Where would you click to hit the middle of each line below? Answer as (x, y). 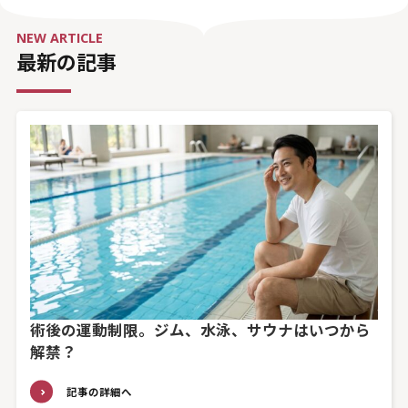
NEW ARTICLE (59, 38)
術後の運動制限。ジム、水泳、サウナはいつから (200, 330)
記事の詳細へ (99, 392)
